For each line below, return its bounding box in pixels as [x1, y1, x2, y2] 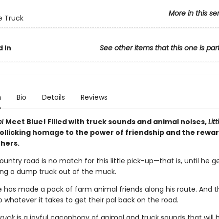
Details [42, 92, 65, 102]
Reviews [80, 92, 108, 102]
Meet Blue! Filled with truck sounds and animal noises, [5, 117, 208, 127]
